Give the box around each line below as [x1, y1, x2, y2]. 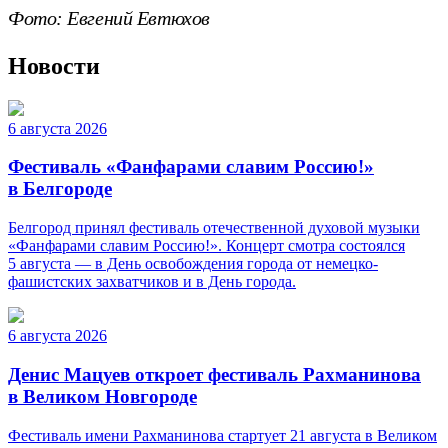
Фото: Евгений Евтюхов [8, 6, 210, 29]
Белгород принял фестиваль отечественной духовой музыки [8, 219, 420, 237]
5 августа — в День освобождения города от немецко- [8, 255, 378, 273]
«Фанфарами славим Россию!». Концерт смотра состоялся [8, 237, 405, 255]
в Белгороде [8, 178, 112, 200]
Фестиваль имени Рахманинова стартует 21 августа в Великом [8, 426, 437, 444]
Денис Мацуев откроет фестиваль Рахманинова [8, 363, 421, 385]
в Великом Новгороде [8, 385, 197, 407]
